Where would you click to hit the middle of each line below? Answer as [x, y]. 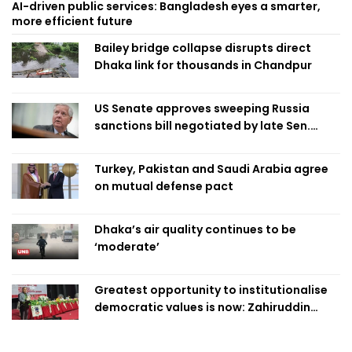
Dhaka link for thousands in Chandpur [203, 66]
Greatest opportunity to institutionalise [211, 290]
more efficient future [72, 22]
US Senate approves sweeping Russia [202, 109]
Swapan [118, 325]
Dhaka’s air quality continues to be [195, 230]
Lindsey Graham [141, 143]
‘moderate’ [127, 247]
